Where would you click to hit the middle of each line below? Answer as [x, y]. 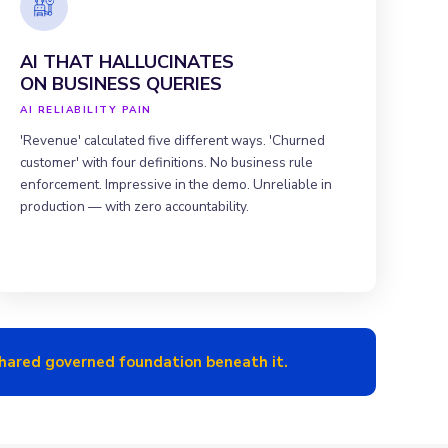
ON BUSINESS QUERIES [121, 83]
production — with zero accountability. [134, 206]
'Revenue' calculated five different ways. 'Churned [172, 140]
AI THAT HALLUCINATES [127, 61]
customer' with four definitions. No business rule [166, 162]
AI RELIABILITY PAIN [86, 109]
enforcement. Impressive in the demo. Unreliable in [176, 184]
